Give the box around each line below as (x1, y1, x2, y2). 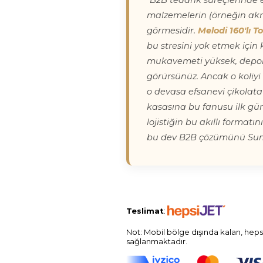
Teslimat (126, 205, 164, 215)
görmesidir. (147, 25, 198, 36)
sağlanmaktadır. (126, 237, 189, 246)
